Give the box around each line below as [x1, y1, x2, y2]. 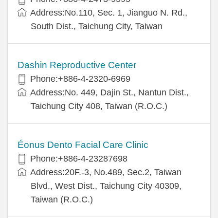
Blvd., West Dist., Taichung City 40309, [31, 181, 182, 191]
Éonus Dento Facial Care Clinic [18, 139, 148, 150]
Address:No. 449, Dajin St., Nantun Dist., [30, 87, 189, 97]
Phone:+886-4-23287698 [30, 153, 127, 163]
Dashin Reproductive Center [18, 59, 136, 70]
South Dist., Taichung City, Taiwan [31, 21, 163, 31]
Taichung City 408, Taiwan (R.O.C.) [31, 101, 167, 111]
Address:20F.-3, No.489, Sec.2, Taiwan [30, 167, 182, 177]
